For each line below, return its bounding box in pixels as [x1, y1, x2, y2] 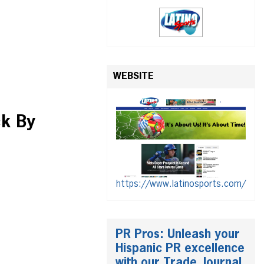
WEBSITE [113, 72, 154, 81]
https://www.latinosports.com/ [116, 180, 246, 190]
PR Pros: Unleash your [115, 229, 240, 241]
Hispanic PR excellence [115, 243, 245, 255]
